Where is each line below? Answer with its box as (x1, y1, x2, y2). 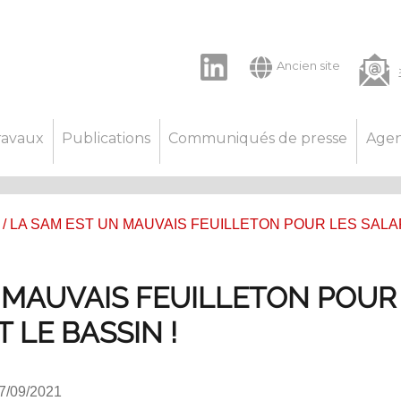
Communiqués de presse (168, 129, 348, 147)
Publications (62, 129, 151, 147)
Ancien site (276, 58, 340, 73)
